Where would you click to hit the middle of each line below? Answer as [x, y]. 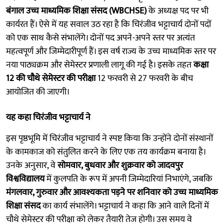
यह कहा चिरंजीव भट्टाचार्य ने [48, 117]
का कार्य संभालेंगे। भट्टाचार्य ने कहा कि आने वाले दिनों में [125, 206]
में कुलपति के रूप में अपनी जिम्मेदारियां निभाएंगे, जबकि [128, 179]
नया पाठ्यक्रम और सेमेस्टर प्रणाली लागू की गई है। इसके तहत [100, 65]
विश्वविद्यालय [25, 179]
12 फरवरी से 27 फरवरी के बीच [144, 78]
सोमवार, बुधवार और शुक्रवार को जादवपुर [120, 165]
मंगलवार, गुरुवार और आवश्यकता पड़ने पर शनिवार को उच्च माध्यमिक [112, 192]
